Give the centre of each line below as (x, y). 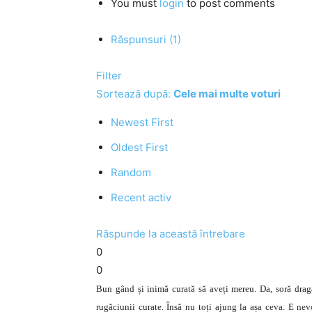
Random (131, 172)
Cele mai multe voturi (227, 94)
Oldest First (139, 147)
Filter (109, 76)
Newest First (142, 122)
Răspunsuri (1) (146, 39)
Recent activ (141, 197)
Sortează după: (135, 94)
